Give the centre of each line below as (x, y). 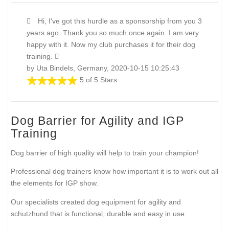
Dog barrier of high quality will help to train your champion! (105, 153)
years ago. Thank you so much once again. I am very (113, 33)
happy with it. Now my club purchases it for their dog (111, 45)
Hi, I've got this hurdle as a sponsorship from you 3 (119, 21)
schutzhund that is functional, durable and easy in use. (99, 213)
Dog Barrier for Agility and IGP (97, 121)
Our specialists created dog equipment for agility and (96, 202)
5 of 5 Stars (98, 80)
